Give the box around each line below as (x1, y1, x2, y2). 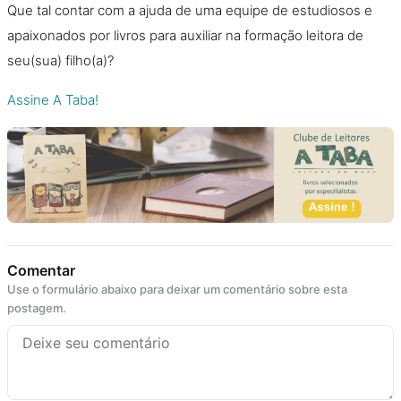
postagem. (7, 300, 66, 315)
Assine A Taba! (7, 91, 98, 108)
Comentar (7, 260, 75, 279)
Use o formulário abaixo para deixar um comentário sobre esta (7, 281, 347, 296)
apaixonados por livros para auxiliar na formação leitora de (7, 27, 363, 44)
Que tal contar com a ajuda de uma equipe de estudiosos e (7, 2, 372, 19)
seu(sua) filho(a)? (7, 52, 114, 69)
